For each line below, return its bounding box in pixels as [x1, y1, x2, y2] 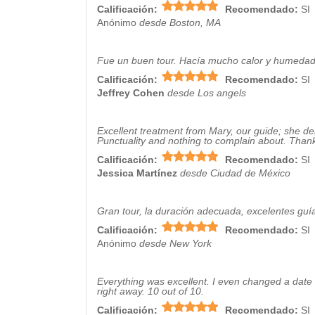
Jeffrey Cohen [97, 87, 165, 98]
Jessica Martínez [97, 167, 177, 179]
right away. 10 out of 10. [97, 285, 204, 297]
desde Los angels [167, 87, 246, 98]
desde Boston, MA [139, 17, 221, 28]
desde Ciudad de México [180, 167, 290, 179]
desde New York [139, 238, 212, 249]
